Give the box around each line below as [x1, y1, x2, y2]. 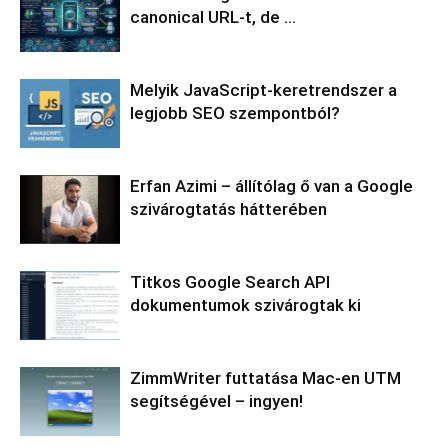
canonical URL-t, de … [130, 6, 296, 27]
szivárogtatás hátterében [130, 198, 327, 219]
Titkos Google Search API [130, 271, 330, 292]
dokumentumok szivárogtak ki [130, 294, 361, 315]
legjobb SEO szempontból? [130, 102, 340, 123]
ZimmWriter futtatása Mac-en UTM [130, 367, 401, 388]
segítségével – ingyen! [130, 390, 303, 411]
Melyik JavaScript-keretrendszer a [130, 79, 397, 100]
